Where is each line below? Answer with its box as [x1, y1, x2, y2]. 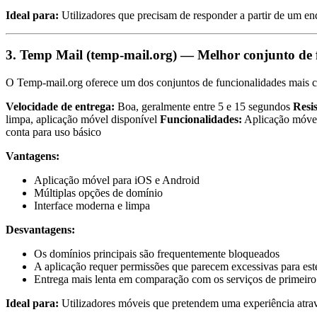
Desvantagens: [6, 224, 75, 236]
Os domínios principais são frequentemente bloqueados [34, 248, 279, 260]
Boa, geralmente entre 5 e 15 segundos [115, 100, 293, 113]
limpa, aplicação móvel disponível [6, 113, 160, 126]
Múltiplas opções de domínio [34, 187, 163, 200]
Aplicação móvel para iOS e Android [34, 174, 200, 187]
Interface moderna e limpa [34, 200, 150, 212]
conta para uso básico [6, 126, 101, 139]
